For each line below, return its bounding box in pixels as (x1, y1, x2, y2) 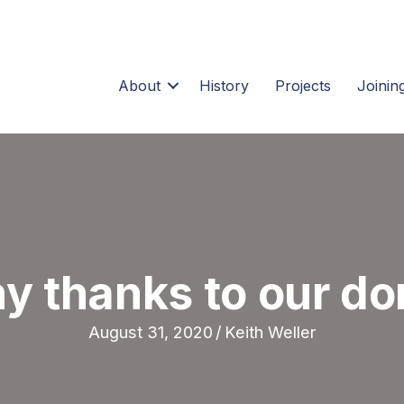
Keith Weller (225, 322, 316, 343)
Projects (274, 76, 331, 95)
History (198, 76, 249, 95)
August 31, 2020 (88, 322, 213, 343)
